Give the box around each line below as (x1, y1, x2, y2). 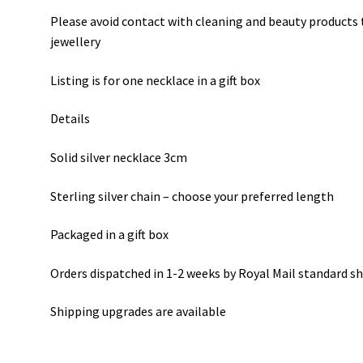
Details (50, 110, 91, 127)
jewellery (50, 32, 101, 49)
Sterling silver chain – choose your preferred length (50, 187, 335, 204)
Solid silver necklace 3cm (50, 148, 188, 165)
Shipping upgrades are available (50, 303, 227, 320)
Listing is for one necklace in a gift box (50, 71, 261, 88)
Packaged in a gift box (50, 226, 169, 243)
